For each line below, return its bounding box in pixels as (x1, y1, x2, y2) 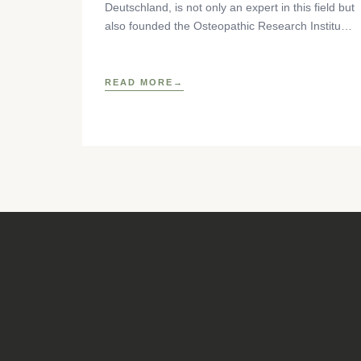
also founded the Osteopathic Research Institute (105, 19, 351, 32)
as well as (105, 37, 155, 51)
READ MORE (105, 77, 173, 87)
